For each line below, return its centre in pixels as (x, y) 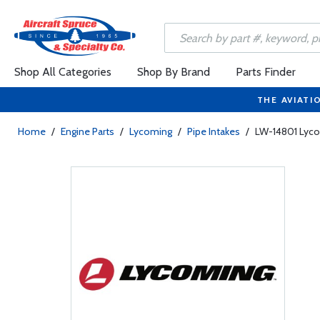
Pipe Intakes (214, 131)
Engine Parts (87, 131)
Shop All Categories (63, 72)
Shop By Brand (174, 72)
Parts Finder (266, 72)
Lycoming (151, 131)
